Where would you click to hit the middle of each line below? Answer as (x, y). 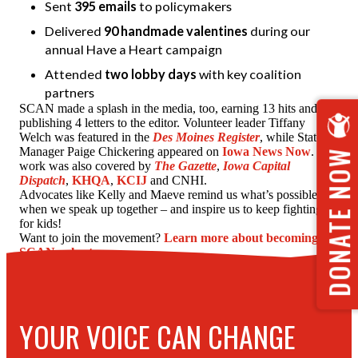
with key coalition (249, 74)
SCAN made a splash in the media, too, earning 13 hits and (168, 108)
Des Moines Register (206, 137)
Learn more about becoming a (246, 238)
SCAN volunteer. (66, 252)
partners (72, 92)
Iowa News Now (267, 151)
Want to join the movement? (91, 238)
